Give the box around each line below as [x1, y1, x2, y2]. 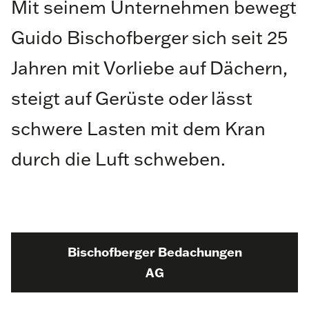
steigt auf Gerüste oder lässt [11, 86, 252, 110]
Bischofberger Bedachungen [67, 243, 242, 261]
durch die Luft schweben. [11, 147, 226, 171]
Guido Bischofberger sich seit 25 [11, 26, 288, 50]
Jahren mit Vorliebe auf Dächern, [11, 56, 288, 80]
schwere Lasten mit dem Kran [11, 117, 266, 141]
